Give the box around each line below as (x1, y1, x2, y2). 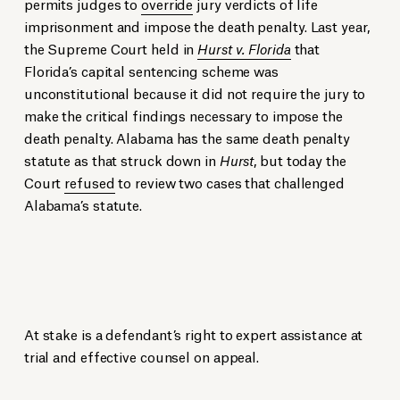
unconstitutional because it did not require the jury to (23, 83, 366, 103)
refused (64, 172, 115, 192)
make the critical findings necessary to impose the (23, 105, 343, 125)
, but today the (254, 150, 346, 170)
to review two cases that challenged (114, 172, 345, 192)
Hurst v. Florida (197, 38, 291, 58)
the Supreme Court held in (23, 38, 198, 58)
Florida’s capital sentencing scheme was (23, 61, 279, 80)
